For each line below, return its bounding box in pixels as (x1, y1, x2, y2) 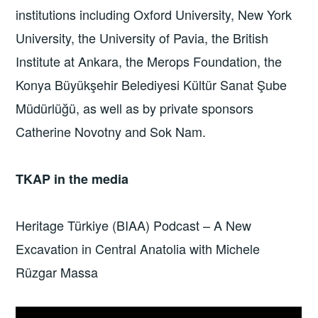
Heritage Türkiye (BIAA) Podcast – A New (16, 216, 252, 235)
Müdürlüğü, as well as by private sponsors (16, 99, 254, 118)
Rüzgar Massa (16, 263, 99, 282)
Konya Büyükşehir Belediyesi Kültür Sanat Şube (16, 75, 287, 94)
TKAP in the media (16, 169, 129, 188)
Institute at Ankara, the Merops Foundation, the (16, 52, 283, 71)
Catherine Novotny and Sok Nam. (16, 122, 207, 141)
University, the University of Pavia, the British (16, 28, 269, 48)
